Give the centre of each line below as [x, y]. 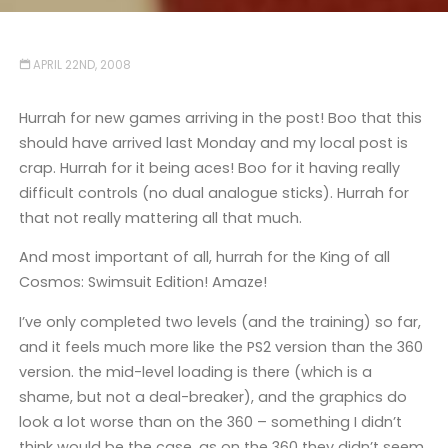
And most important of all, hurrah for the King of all [204, 257]
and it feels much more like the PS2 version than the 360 [220, 346]
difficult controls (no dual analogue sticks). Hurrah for [213, 192]
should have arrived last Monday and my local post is [213, 142]
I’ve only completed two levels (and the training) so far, [219, 321]
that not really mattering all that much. [160, 217]
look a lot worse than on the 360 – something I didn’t [210, 421]
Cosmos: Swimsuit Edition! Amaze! [142, 282]
